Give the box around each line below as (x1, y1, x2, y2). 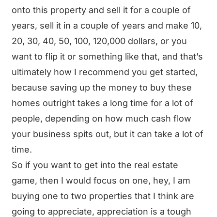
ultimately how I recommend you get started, (12, 67, 198, 77)
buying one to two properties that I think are (12, 191, 194, 201)
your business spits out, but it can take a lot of (12, 129, 203, 139)
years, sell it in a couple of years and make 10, (12, 20, 202, 31)
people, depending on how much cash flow (12, 113, 191, 124)
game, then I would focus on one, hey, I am (12, 175, 190, 186)
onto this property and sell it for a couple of (12, 5, 191, 15)
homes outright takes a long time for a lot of (12, 98, 193, 108)
